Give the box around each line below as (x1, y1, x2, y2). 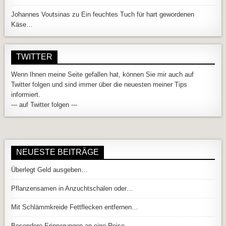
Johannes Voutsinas (11, 11, 71, 19)
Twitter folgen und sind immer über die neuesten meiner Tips (11, 81, 188, 89)
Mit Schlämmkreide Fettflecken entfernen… (11, 203, 139, 211)
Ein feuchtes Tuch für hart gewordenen (81, 11, 195, 19)
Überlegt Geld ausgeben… (11, 166, 88, 174)
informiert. (11, 91, 41, 99)
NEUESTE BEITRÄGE (16, 148, 99, 157)
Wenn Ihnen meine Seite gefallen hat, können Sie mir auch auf (11, 71, 194, 79)
